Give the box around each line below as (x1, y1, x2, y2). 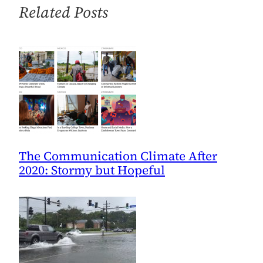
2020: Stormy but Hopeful (19, 161, 165, 178)
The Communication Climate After (19, 147, 217, 164)
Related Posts (19, 1, 108, 23)
